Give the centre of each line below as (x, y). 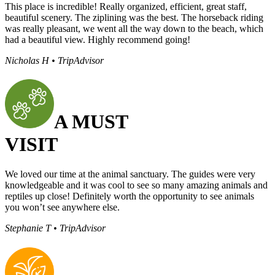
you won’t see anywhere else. (62, 207)
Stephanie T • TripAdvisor (55, 228)
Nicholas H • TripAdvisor (54, 60)
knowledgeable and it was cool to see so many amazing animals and (136, 185)
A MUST (91, 121)
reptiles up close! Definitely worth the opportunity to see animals (130, 196)
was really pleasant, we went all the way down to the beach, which (134, 28)
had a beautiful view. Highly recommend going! (98, 39)
